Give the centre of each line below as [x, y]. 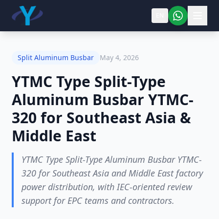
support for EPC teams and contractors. [98, 200]
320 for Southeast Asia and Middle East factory [112, 173]
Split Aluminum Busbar [56, 57]
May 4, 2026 [119, 57]
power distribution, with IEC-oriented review [107, 187]
